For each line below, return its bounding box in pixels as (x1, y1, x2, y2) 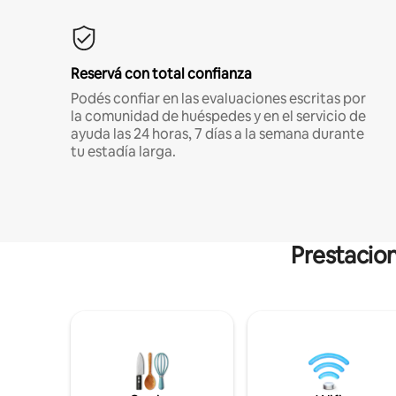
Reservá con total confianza (71, 64, 252, 83)
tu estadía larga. (71, 141, 176, 161)
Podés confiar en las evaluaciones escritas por (71, 88, 366, 108)
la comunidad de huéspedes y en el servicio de (71, 106, 366, 126)
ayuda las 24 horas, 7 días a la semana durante (71, 124, 364, 143)
